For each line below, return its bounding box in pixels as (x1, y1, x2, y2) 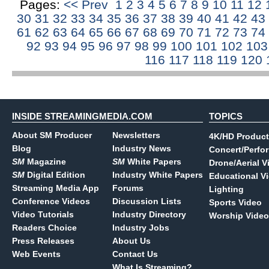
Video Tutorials (12, 210, 74, 219)
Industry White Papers (112, 170, 203, 180)
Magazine (25, 157, 66, 166)
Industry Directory (112, 210, 186, 219)
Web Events (12, 249, 61, 259)
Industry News (112, 144, 171, 153)
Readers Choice (12, 223, 77, 232)
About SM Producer (12, 130, 92, 140)
